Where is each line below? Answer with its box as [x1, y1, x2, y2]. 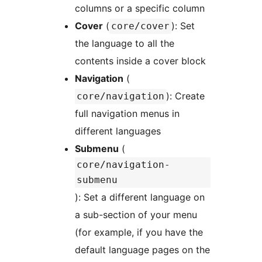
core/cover [111, 20, 170, 32]
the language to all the [75, 37, 174, 50]
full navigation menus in [75, 108, 180, 120]
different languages [75, 125, 161, 137]
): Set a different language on [75, 191, 205, 204]
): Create [166, 90, 205, 102]
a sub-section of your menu [75, 209, 197, 221]
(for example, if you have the [75, 226, 203, 239]
